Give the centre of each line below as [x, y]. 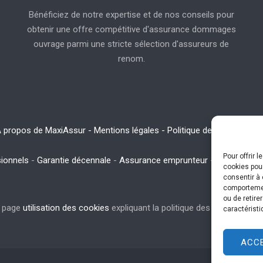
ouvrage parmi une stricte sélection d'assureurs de [131, 44]
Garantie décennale [74, 160]
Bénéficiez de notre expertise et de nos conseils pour [131, 14]
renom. [131, 58]
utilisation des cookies [66, 208]
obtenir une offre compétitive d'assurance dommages [131, 29]
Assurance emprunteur [163, 160]
